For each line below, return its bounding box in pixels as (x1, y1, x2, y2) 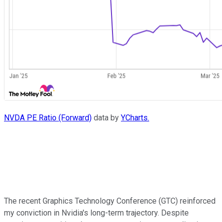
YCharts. (121, 112, 149, 122)
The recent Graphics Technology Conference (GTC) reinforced (4, 196, 216, 206)
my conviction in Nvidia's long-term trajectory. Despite (4, 208, 189, 218)
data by (92, 112, 121, 122)
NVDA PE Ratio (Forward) (4, 112, 92, 122)
